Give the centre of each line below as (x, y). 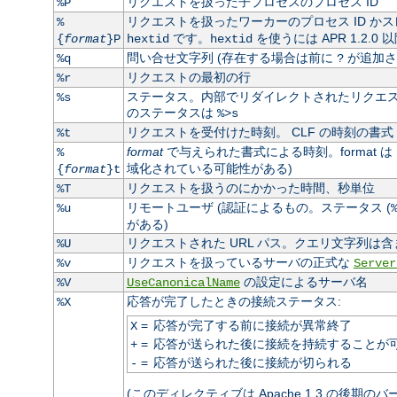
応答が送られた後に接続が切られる (252, 362)
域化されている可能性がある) (209, 168)
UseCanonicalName (183, 282)
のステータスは (171, 112)
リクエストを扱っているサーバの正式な (240, 262)
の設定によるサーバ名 (304, 281)
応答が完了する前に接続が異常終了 (252, 325)
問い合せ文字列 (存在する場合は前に (231, 57)
